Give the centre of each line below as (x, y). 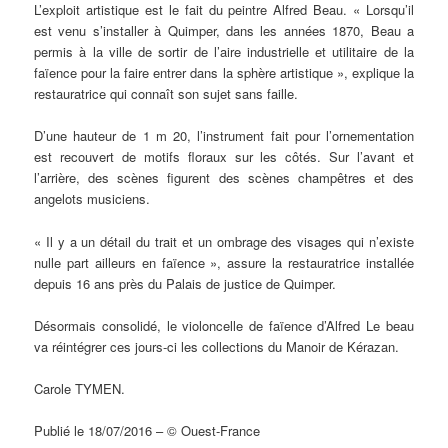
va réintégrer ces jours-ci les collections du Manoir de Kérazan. (217, 346)
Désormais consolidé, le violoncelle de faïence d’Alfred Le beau (224, 325)
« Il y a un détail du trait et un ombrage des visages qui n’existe (224, 241)
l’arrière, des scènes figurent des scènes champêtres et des (224, 178)
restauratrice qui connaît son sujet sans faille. (166, 94)
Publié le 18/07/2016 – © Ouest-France (147, 430)
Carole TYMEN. (80, 388)
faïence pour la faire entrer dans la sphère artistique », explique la (224, 73)
